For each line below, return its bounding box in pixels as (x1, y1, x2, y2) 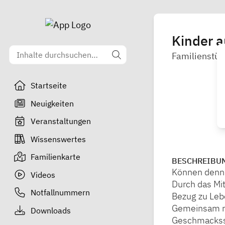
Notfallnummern (30, 187, 90, 197)
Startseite (30, 80, 67, 90)
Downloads (30, 205, 71, 215)
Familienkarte (30, 152, 80, 162)
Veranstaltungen (30, 116, 91, 126)
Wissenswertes (30, 134, 86, 144)
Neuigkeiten (30, 98, 74, 108)
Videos (30, 169, 55, 180)
